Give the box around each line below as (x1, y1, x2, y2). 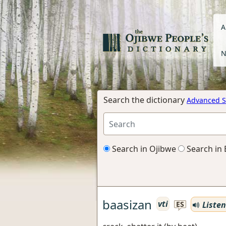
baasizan (102, 196, 152, 213)
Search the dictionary (103, 94, 187, 105)
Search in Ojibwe (110, 143, 176, 154)
